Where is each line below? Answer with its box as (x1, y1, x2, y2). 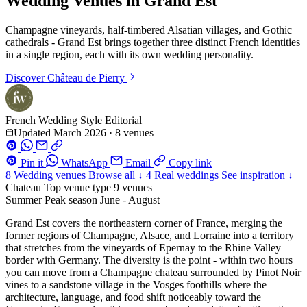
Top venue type (44, 181, 111, 193)
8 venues (115, 126, 153, 138)
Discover (5, 71, 47, 84)
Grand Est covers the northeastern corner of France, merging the (5, 217, 282, 229)
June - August (100, 193, 160, 206)
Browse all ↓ (88, 169, 143, 181)
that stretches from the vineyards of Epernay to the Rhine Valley (5, 241, 281, 254)
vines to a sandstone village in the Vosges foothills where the (5, 278, 267, 291)
